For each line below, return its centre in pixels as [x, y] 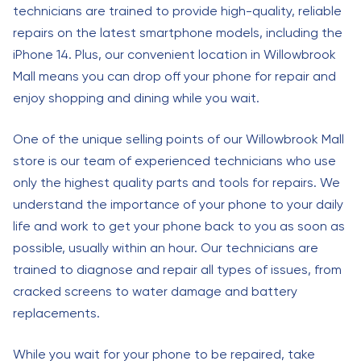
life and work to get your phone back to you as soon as [179, 226]
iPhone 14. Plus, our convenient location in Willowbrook [174, 54]
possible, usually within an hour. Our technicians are [166, 248]
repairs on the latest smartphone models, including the [178, 33]
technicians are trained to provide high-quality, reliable [177, 11]
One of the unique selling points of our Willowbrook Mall [178, 139]
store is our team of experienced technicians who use [174, 161]
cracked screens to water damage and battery [155, 291]
